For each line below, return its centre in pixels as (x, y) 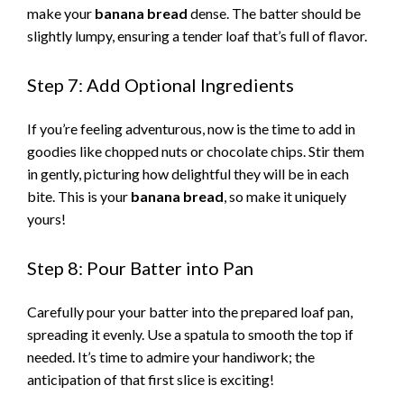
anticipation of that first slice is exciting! (151, 379)
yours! (46, 219)
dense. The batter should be (274, 14)
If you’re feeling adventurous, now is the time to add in (191, 129)
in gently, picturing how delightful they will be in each (188, 174)
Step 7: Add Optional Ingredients (161, 85)
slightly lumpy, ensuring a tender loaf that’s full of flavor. (197, 36)
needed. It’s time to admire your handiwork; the (171, 356)
